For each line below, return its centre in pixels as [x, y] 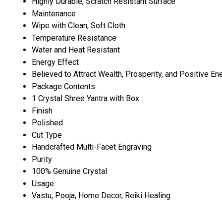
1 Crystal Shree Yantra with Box [85, 98]
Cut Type [47, 135]
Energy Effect [55, 62]
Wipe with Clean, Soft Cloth [79, 25]
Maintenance [54, 13]
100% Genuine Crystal [69, 171]
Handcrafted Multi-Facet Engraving [92, 147]
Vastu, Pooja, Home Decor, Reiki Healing [101, 195]
